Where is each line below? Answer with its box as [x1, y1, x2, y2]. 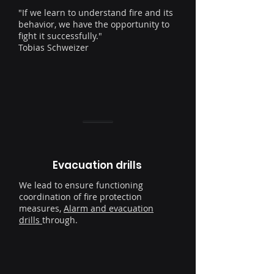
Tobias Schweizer [18, 42, 89, 54]
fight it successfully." [18, 30, 105, 42]
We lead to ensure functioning [19, 179, 143, 191]
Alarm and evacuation [64, 202, 154, 215]
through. [42, 214, 80, 226]
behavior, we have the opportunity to [18, 18, 169, 31]
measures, [19, 202, 64, 215]
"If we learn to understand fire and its [18, 7, 173, 19]
